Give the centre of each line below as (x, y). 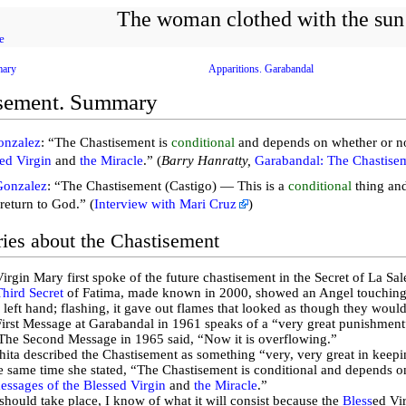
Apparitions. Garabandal (261, 68)
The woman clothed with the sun (261, 19)
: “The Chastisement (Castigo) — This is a (168, 185)
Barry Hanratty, (206, 161)
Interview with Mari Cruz (165, 203)
